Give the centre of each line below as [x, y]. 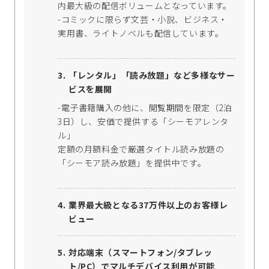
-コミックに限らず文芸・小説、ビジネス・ [143, 20]
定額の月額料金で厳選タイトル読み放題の [141, 149]
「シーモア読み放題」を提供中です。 [132, 163]
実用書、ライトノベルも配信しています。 [141, 33]
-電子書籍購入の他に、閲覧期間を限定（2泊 [145, 108]
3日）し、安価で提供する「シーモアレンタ [143, 122]
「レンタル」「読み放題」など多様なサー [152, 75]
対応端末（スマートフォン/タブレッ [141, 252]
